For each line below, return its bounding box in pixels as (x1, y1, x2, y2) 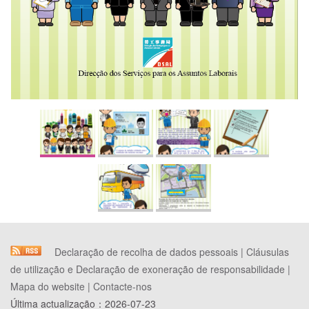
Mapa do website (10, 279, 85, 294)
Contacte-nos (93, 279, 152, 294)
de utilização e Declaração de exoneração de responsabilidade (10, 262, 285, 277)
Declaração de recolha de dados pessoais (54, 245, 238, 259)
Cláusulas (246, 245, 289, 259)
